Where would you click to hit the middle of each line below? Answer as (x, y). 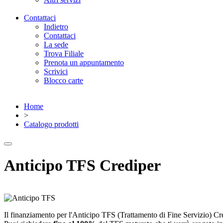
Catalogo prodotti (51, 124)
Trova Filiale (64, 54)
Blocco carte (63, 80)
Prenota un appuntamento (84, 62)
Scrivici (56, 71)
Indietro (56, 27)
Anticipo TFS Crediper (82, 166)
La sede (56, 45)
